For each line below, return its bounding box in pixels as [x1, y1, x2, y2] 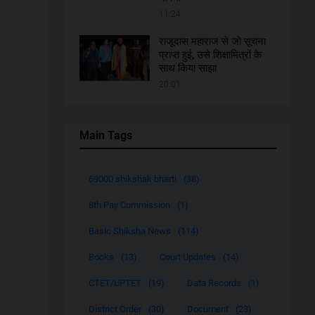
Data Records [186, 278, 241, 288]
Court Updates [159, 252, 216, 262]
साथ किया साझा [158, 62, 217, 75]
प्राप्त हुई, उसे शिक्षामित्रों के [158, 49, 262, 61]
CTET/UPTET [88, 278, 141, 288]
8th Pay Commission [88, 200, 170, 210]
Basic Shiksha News [88, 226, 171, 236]
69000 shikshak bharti [88, 174, 176, 184]
